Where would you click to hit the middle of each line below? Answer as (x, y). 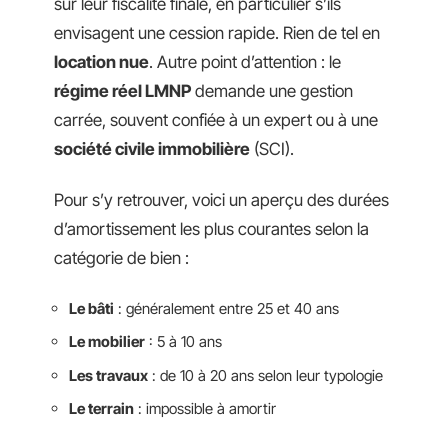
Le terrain (101, 408)
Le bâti (91, 308)
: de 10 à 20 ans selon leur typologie (265, 375)
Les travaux (108, 375)
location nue (101, 61)
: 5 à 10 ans (183, 341)
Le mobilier (107, 341)
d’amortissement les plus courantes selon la (211, 229)
